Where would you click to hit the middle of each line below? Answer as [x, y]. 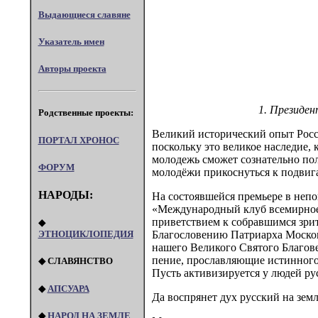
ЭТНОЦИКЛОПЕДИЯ [86, 234]
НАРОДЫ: [65, 194]
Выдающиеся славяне [84, 14]
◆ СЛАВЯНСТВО [75, 261]
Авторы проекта [72, 69]
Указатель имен [71, 41]
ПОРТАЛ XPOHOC [78, 140]
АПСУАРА [68, 288]
